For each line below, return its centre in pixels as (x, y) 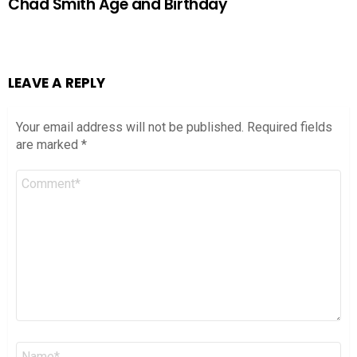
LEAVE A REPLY (57, 83)
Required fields (290, 127)
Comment (45, 176)
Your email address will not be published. (130, 127)
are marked (49, 145)
